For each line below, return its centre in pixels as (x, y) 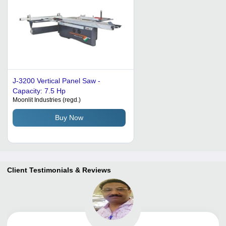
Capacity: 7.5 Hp (39, 91)
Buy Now (69, 118)
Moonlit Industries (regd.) (47, 100)
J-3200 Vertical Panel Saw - (56, 80)
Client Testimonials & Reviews (59, 170)
